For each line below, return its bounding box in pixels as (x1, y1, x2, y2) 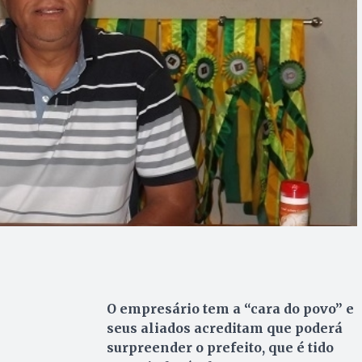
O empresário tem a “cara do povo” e (106, 300, 354, 317)
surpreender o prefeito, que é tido (106, 339, 334, 356)
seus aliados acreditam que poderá (106, 319, 343, 336)
